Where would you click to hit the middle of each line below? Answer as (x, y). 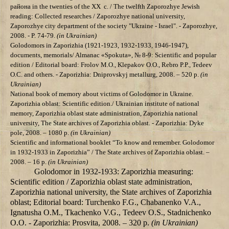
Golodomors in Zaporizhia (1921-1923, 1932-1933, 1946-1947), (99, 45)
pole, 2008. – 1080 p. (40, 133)
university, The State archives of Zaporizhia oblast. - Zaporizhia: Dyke (107, 123)
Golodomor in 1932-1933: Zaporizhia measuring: (114, 172)
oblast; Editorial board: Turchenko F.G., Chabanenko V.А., (106, 202)
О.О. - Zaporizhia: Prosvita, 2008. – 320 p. (81, 223)
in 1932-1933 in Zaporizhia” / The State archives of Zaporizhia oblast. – (110, 152)
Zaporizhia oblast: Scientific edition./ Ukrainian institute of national (105, 104)
